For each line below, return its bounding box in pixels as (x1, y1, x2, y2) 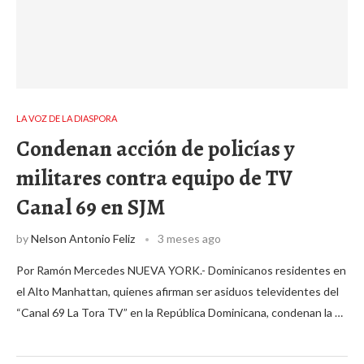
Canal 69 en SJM (16, 193, 165, 222)
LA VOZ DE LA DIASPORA (16, 113, 117, 123)
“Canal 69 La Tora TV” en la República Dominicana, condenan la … (16, 305, 343, 319)
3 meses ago (158, 232, 221, 245)
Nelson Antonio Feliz (31, 232, 135, 245)
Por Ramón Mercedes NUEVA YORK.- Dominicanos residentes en (16, 263, 346, 277)
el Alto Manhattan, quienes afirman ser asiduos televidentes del (16, 284, 339, 298)
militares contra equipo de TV (16, 163, 292, 193)
